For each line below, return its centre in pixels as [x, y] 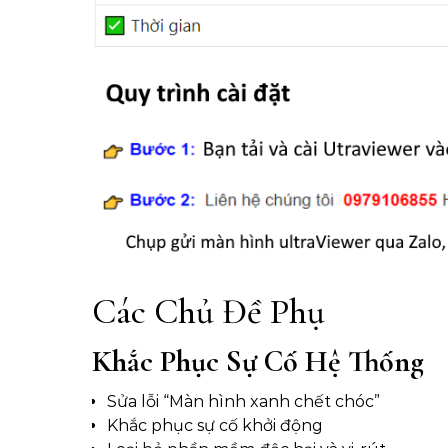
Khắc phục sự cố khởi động [215, 426]
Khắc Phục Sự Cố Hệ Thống [258, 362]
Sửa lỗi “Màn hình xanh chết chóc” [243, 402]
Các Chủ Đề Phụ [208, 312]
